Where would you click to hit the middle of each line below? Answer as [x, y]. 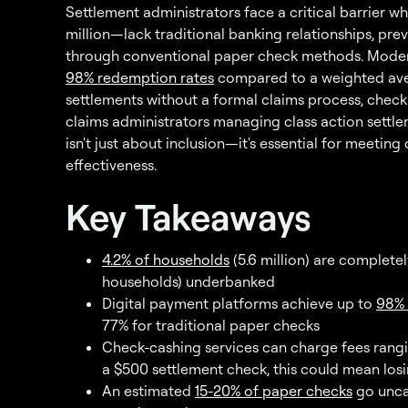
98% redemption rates [140, 77]
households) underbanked [189, 281]
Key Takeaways [189, 216]
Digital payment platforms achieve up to [239, 303]
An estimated [148, 391]
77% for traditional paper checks [211, 325]
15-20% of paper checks [274, 391]
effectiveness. [111, 165]
